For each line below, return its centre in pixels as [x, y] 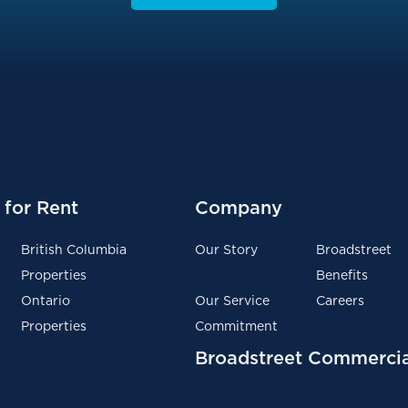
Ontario [45, 301]
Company [238, 208]
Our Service [232, 301]
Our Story [226, 250]
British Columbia [73, 250]
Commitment [236, 326]
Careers [341, 301]
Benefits [342, 275]
